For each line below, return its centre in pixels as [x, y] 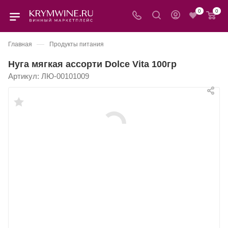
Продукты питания [77, 44]
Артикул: [24, 76]
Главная [20, 44]
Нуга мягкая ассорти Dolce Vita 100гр [92, 64]
